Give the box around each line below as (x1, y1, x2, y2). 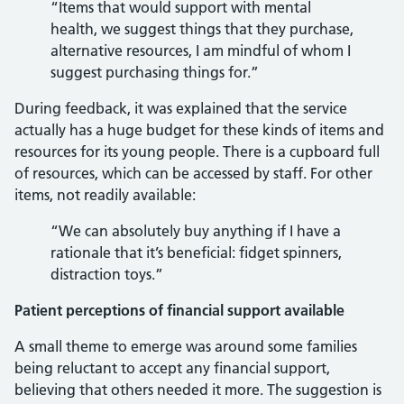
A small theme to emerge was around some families (14, 337, 357, 355)
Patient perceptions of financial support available (14, 301, 344, 319)
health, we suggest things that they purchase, (50, 20, 353, 38)
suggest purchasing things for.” (50, 63, 259, 81)
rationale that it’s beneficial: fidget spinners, (50, 243, 342, 262)
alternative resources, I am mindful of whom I (50, 41, 351, 60)
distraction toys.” (50, 265, 163, 283)
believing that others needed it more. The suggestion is (14, 381, 381, 399)
